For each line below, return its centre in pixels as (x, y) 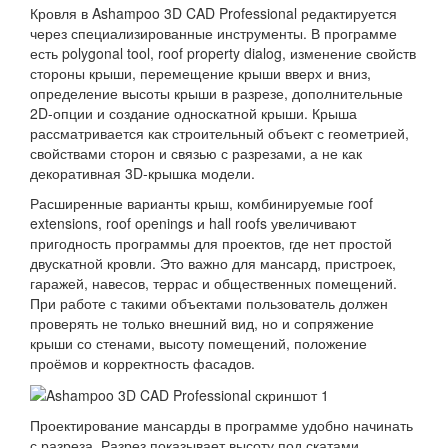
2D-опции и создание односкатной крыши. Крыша (193, 113)
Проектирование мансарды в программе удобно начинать (221, 425)
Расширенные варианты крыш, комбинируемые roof (201, 203)
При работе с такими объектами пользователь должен (209, 303)
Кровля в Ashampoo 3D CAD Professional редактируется (213, 13)
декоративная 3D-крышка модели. (142, 173)
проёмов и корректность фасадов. (142, 363)
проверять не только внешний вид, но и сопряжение (202, 323)
